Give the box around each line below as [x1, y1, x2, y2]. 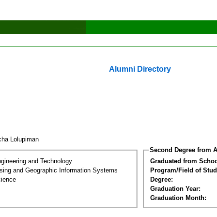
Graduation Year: [150, 185, 201, 192]
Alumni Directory [109, 65, 171, 73]
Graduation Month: [150, 194, 206, 201]
